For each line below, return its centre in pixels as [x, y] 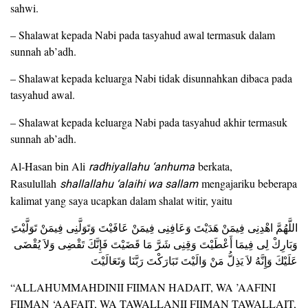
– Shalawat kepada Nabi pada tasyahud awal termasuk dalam [143, 35]
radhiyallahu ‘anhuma [142, 167]
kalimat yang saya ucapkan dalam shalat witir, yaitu [121, 200]
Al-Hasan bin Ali [49, 166]
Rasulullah [35, 183]
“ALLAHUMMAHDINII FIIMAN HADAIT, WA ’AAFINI [143, 287]
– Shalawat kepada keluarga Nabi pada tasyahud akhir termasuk [149, 122]
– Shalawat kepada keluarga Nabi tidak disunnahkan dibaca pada [151, 78]
